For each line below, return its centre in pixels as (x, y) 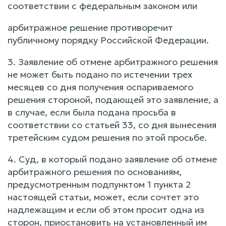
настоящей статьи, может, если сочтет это (103, 197)
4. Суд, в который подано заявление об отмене (112, 159)
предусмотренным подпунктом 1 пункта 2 (99, 184)
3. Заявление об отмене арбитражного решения (113, 62)
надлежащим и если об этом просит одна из (106, 210)
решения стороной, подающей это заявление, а (113, 100)
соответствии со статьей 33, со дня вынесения (112, 125)
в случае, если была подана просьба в (92, 112)
